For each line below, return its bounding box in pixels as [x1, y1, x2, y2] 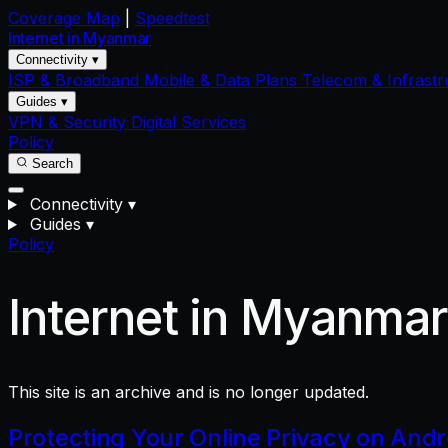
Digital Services [131, 112, 246, 132]
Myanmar [83, 28, 151, 48]
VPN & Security [8, 112, 131, 132]
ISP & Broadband [8, 70, 144, 90]
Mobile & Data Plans [144, 70, 302, 90]
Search [28, 156, 73, 171]
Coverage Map [8, 8, 120, 28]
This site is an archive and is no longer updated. [8, 381, 369, 402]
